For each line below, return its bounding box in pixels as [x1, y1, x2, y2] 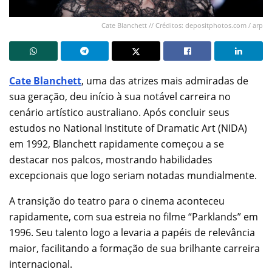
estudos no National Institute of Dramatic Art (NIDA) [9, 121, 247, 135]
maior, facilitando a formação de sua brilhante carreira [9, 241, 260, 255]
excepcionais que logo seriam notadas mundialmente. [9, 168, 257, 182]
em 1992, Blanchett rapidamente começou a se [9, 137, 224, 151]
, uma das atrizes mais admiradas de [81, 73, 248, 87]
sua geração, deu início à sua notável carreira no [9, 89, 231, 103]
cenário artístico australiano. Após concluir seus [9, 105, 229, 119]
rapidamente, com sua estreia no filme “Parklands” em [9, 209, 258, 223]
